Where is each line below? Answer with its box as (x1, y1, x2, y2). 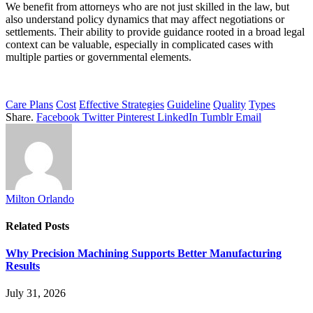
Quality (213, 98, 246, 110)
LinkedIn (157, 110, 198, 123)
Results (6, 260, 40, 272)
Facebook (36, 110, 80, 123)
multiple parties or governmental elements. (6, 50, 191, 63)
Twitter (82, 110, 114, 123)
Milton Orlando (6, 192, 74, 205)
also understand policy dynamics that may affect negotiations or (6, 13, 284, 25)
